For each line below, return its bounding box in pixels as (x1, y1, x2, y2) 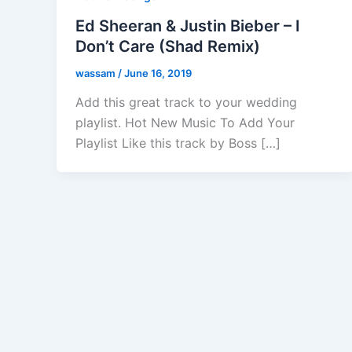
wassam (75, 66, 118, 79)
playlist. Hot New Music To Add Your (75, 115, 295, 131)
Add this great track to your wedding (75, 94, 297, 111)
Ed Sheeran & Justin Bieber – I (75, 16, 300, 35)
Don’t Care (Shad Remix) (75, 36, 260, 56)
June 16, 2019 (124, 66, 192, 79)
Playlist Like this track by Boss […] (75, 135, 280, 152)
